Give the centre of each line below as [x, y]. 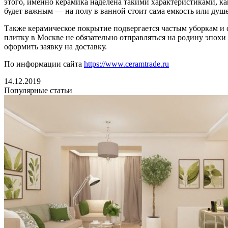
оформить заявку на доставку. [55, 47]
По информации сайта [44, 64]
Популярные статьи [38, 91]
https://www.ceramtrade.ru [126, 64]
